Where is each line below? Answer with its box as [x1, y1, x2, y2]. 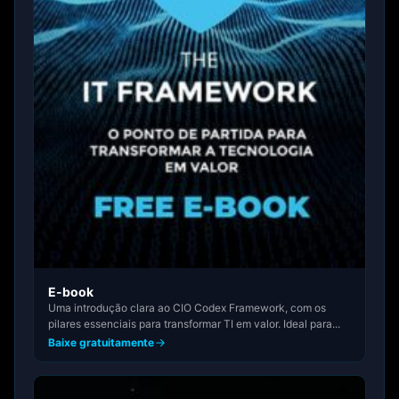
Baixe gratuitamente [48, 336, 154, 349]
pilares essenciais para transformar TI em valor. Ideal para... [48, 317, 340, 330]
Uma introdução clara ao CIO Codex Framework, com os [48, 301, 326, 314]
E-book [48, 284, 94, 299]
